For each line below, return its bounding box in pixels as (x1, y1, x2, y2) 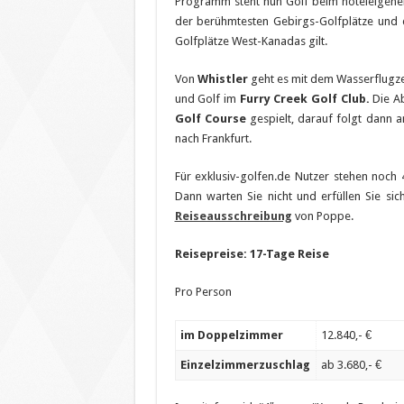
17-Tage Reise (249, 246, 329, 261)
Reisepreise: (174, 246, 250, 261)
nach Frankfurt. (174, 131, 252, 145)
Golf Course (174, 111, 250, 125)
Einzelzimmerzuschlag (179, 357, 310, 372)
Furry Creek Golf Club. (239, 91, 370, 106)
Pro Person (174, 284, 232, 298)
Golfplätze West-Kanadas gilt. (174, 33, 327, 48)
